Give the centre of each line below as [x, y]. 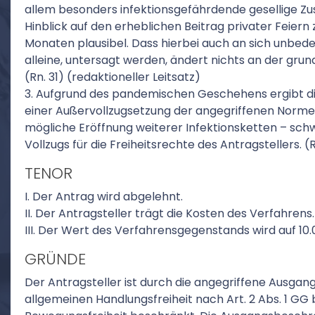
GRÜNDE [55, 259]
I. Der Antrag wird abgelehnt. [104, 197]
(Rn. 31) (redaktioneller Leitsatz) [112, 77]
